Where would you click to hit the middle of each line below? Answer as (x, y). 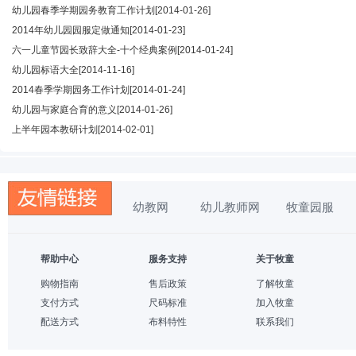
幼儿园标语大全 (45, 70)
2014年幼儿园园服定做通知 (71, 30)
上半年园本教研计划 (55, 129)
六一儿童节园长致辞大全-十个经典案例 (95, 50)
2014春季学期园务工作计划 (71, 89)
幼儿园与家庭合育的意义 (64, 109)
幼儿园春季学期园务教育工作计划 (83, 10)
